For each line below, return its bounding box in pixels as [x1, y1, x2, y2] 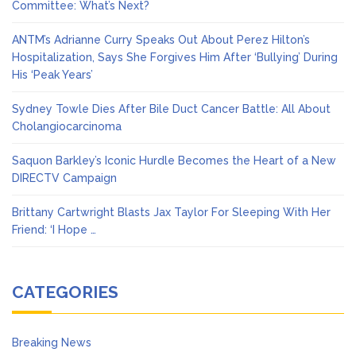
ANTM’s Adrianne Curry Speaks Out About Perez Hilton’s [12, 33, 310, 47]
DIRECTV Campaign [12, 172, 117, 185]
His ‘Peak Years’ [12, 68, 93, 82]
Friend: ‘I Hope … [12, 223, 96, 237]
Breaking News [12, 336, 91, 350]
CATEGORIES [12, 282, 118, 303]
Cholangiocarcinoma [12, 120, 122, 133]
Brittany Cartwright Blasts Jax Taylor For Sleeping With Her [12, 206, 331, 219]
